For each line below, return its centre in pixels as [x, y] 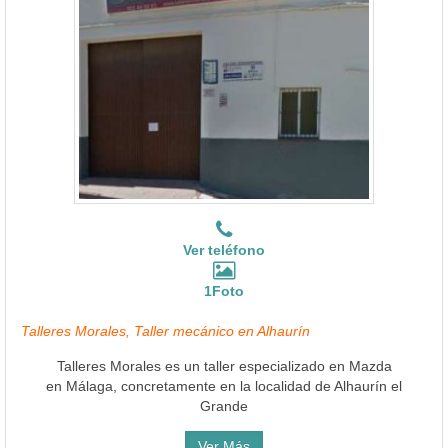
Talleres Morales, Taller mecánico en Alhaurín [165, 330]
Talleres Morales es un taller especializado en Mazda [224, 365]
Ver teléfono [224, 249]
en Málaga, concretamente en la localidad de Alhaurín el [224, 385]
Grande [224, 405]
